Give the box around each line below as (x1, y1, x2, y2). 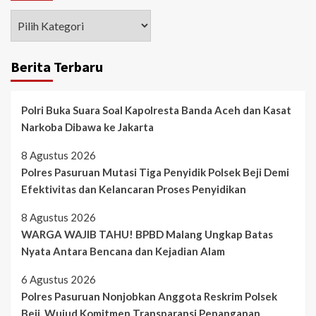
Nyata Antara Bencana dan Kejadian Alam (21, 245, 225, 257)
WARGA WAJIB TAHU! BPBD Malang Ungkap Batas (21, 228, 273, 241)
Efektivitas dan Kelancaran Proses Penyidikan (21, 183, 246, 195)
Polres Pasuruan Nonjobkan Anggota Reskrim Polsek (21, 290, 277, 303)
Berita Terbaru (11, 58, 103, 75)
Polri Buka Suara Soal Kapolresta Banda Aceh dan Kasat (21, 104, 291, 116)
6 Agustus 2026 (21, 273, 96, 286)
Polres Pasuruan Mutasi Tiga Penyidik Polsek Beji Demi (21, 166, 289, 178)
